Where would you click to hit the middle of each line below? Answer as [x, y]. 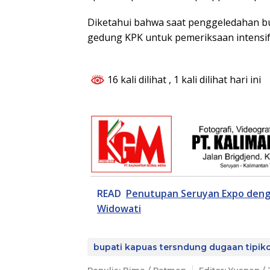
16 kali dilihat [137, 80]
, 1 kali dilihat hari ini [215, 80]
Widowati [119, 208]
